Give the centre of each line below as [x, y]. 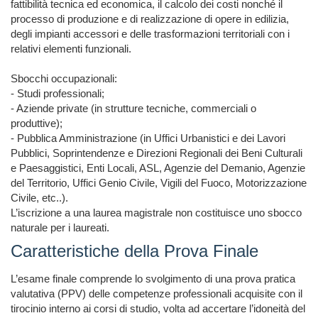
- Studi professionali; [57, 94]
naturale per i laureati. [60, 228]
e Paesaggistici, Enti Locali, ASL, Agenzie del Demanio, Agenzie [158, 168]
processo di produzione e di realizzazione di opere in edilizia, [150, 19]
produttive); [37, 124]
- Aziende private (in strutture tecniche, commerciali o [133, 109]
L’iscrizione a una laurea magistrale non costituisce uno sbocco [156, 213]
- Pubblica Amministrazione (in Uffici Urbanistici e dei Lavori [148, 138]
